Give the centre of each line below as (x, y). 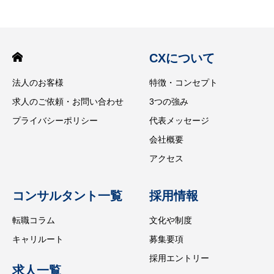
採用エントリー (179, 258)
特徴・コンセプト (183, 82)
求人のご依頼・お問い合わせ (68, 101)
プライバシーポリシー (55, 120)
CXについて (182, 58)
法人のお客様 (38, 82)
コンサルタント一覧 (67, 195)
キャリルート (38, 239)
